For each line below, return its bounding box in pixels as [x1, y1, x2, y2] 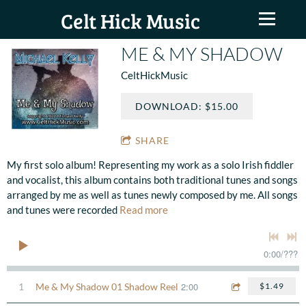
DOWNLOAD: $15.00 [135, 100, 239, 112]
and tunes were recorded [7, 204, 120, 216]
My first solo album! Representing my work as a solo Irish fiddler [7, 158, 294, 171]
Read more [120, 204, 168, 216]
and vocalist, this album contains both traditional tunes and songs [7, 173, 298, 186]
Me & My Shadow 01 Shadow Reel [36, 280, 178, 292]
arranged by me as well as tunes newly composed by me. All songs [7, 189, 298, 201]
